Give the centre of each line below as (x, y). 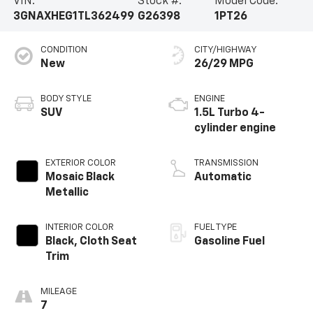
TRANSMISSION (226, 163)
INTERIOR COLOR (79, 228)
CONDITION (64, 50)
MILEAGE (58, 292)
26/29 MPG (224, 65)
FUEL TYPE (216, 228)
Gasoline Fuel (230, 242)
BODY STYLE (66, 99)
